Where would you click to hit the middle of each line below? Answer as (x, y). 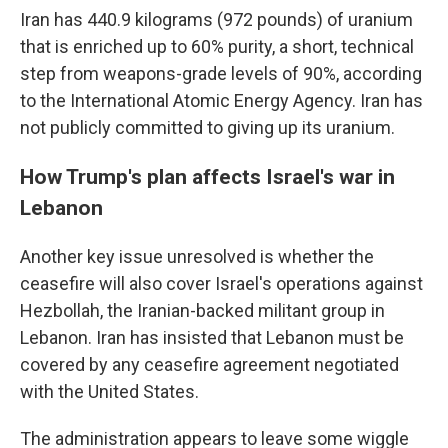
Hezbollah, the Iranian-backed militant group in (202, 310)
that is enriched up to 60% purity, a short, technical (217, 46)
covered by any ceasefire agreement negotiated (209, 364)
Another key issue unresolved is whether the (197, 256)
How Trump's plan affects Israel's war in (207, 176)
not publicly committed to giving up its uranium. (207, 127)
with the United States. (109, 391)
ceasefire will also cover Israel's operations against (221, 283)
